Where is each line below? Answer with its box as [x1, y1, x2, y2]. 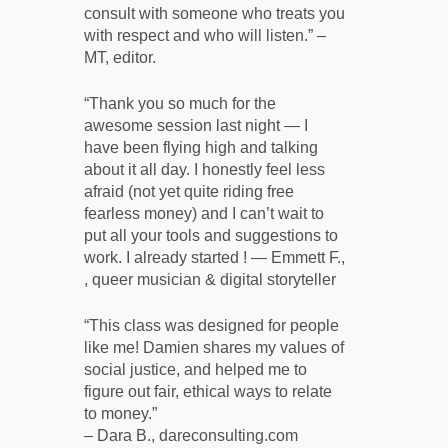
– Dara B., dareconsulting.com [83, 427, 298, 445]
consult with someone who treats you [83, 5, 345, 23]
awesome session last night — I [83, 117, 308, 135]
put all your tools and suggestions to [83, 227, 338, 245]
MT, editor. [83, 49, 156, 67]
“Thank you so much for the [83, 95, 276, 113]
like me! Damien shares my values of [83, 339, 344, 357]
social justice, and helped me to [83, 361, 307, 379]
